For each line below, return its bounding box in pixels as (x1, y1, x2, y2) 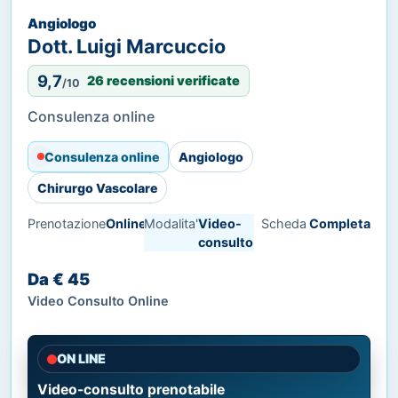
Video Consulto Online (28, 292, 169, 308)
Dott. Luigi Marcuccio (28, 34, 226, 58)
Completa (308, 215, 370, 231)
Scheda (260, 215, 306, 231)
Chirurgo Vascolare (37, 179, 157, 195)
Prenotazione (28, 215, 106, 231)
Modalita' (144, 215, 199, 231)
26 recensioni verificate (87, 73, 240, 89)
